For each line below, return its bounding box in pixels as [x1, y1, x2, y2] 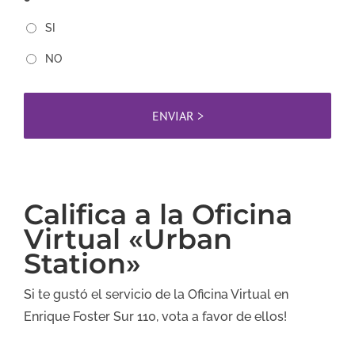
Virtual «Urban [24, 221, 232, 256]
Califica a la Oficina [24, 197, 292, 231]
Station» [24, 246, 141, 281]
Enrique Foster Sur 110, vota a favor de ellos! [24, 308, 287, 324]
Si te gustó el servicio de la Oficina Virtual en [24, 286, 288, 302]
